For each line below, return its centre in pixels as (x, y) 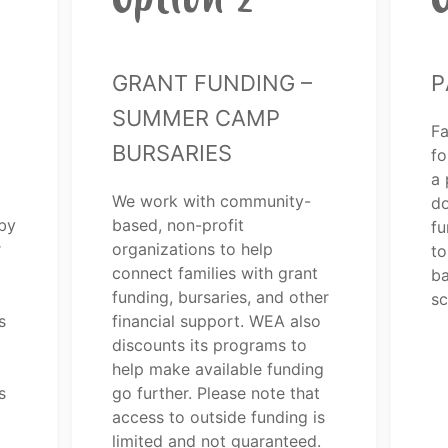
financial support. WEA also (217, 321)
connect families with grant (215, 273)
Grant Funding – (212, 79)
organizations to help (193, 249)
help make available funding (218, 369)
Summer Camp (196, 114)
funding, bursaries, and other (221, 297)
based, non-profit (178, 225)
